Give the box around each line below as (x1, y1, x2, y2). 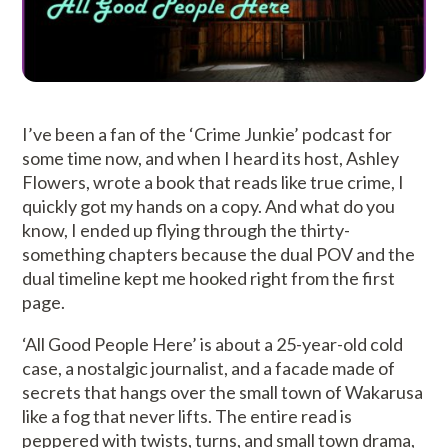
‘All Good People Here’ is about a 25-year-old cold (22, 333, 404, 355)
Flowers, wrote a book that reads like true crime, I (22, 171, 405, 193)
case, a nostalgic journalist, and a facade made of (22, 357, 396, 379)
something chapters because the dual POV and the (22, 243, 416, 265)
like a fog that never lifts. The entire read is (22, 405, 353, 427)
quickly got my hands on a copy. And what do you (22, 195, 396, 217)
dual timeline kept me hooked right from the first (22, 267, 396, 289)
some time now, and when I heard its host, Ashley (22, 147, 400, 169)
